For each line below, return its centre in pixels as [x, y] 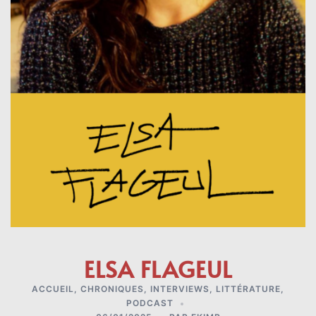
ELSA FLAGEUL [158, 268]
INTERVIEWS [180, 288]
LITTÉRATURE [248, 288]
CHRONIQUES [112, 288]
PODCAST [150, 303]
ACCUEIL [53, 288]
